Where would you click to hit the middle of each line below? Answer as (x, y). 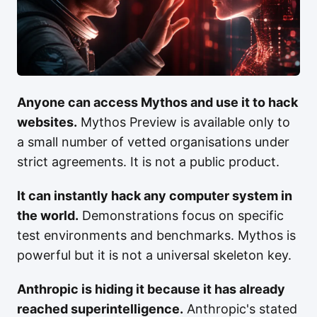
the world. (48, 215)
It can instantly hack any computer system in (155, 196)
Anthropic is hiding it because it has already (151, 289)
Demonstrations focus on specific (181, 215)
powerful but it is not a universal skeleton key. (154, 255)
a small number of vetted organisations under (153, 142)
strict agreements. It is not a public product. (148, 162)
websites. (47, 122)
